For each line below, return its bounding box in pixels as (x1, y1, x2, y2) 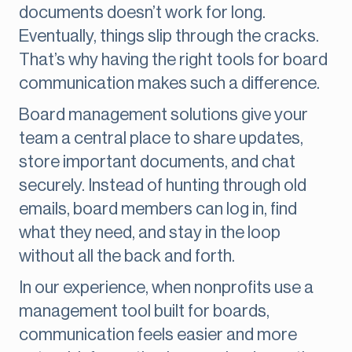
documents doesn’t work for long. (19, 4, 266, 22)
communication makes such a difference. (19, 75, 320, 93)
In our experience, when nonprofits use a (19, 279, 313, 297)
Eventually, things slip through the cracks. (19, 27, 319, 46)
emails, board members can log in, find (19, 200, 297, 218)
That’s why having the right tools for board (19, 51, 328, 69)
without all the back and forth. (19, 247, 235, 266)
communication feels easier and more (19, 326, 297, 344)
